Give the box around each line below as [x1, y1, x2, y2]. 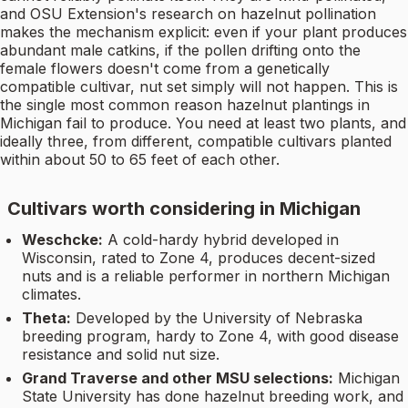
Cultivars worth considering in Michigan [7, 198, 361, 220]
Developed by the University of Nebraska [76, 309, 362, 328]
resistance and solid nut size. [22, 345, 219, 364]
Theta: [22, 309, 71, 328]
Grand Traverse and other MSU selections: [22, 369, 333, 388]
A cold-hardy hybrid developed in [107, 230, 339, 250]
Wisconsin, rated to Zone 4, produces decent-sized [22, 249, 375, 268]
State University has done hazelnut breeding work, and [22, 387, 403, 406]
